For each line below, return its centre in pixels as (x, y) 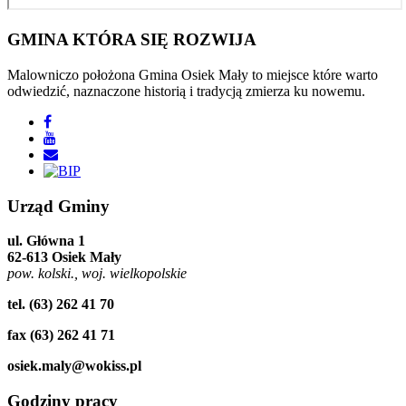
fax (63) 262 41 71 (61, 335)
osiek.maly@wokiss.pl (74, 366)
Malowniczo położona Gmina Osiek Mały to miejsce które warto (193, 75)
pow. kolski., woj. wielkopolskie (97, 274)
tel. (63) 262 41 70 (61, 304)
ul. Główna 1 (46, 241)
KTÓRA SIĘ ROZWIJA (162, 40)
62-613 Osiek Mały (64, 257)
